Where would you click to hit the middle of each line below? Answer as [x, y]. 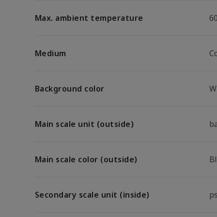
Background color [70, 89]
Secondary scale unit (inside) [92, 195]
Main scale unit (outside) [84, 124]
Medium [51, 53]
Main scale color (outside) [86, 159]
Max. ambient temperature [89, 18]
